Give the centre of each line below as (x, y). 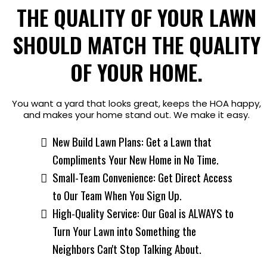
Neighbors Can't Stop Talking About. (127, 249)
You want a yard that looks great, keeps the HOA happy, (136, 103)
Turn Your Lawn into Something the (124, 231)
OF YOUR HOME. (136, 72)
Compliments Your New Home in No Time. (136, 159)
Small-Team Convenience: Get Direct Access (142, 177)
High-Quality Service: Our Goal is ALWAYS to (143, 213)
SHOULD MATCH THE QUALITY (136, 44)
